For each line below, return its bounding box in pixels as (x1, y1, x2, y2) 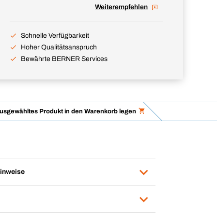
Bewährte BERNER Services (21, 55, 108, 62)
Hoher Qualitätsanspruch (21, 44, 97, 51)
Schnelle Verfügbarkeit (21, 32, 89, 39)
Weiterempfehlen (95, 3, 148, 11)
